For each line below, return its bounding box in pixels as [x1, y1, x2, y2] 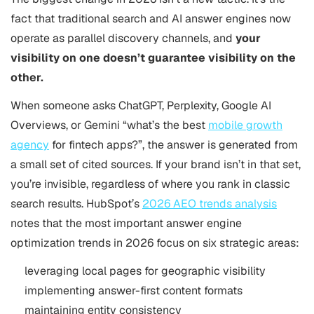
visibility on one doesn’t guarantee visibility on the [11, 50, 296, 65]
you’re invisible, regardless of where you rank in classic [11, 177, 290, 191]
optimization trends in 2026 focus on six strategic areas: [11, 235, 302, 250]
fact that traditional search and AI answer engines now [11, 11, 291, 26]
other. [11, 70, 43, 85]
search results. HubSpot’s [11, 196, 142, 211]
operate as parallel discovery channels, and [11, 31, 235, 46]
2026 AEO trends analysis [142, 196, 277, 211]
